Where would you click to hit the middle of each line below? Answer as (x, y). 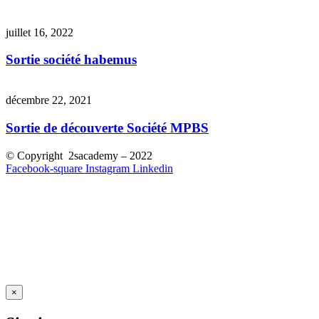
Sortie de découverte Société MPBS (107, 127)
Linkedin (153, 168)
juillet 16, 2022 (40, 32)
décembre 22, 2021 (49, 100)
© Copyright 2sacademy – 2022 (79, 155)
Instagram (108, 168)
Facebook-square (44, 168)
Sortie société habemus (71, 60)
